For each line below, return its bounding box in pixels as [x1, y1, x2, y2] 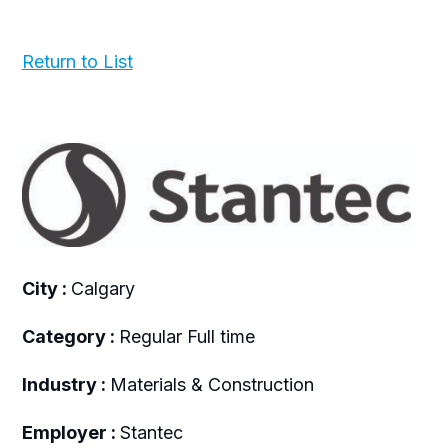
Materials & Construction [109, 373, 314, 395]
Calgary [70, 277, 135, 299]
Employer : [21, 421, 120, 443]
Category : [21, 325, 119, 347]
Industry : [21, 373, 110, 395]
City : [21, 277, 71, 299]
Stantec [119, 421, 183, 443]
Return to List [21, 51, 133, 72]
